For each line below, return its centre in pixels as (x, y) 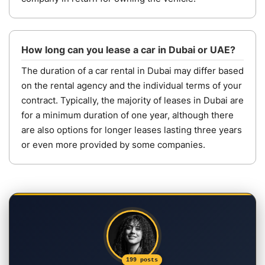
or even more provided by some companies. (113, 144)
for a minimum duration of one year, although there (127, 115)
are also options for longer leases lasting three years (132, 130)
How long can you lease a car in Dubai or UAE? (128, 49)
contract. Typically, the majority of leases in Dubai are (132, 100)
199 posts (142, 260)
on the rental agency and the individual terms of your (132, 85)
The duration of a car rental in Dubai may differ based (132, 70)
